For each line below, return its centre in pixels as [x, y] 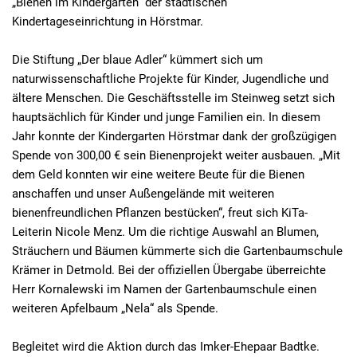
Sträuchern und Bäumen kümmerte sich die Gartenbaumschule [177, 251]
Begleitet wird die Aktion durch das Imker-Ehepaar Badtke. [166, 347]
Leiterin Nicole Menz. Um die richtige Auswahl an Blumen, [165, 232]
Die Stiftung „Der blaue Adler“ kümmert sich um [137, 60]
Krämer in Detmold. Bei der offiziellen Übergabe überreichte [169, 271]
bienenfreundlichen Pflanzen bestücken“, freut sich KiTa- [160, 213]
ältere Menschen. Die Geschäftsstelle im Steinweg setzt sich [173, 98]
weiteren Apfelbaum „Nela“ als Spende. [115, 309]
